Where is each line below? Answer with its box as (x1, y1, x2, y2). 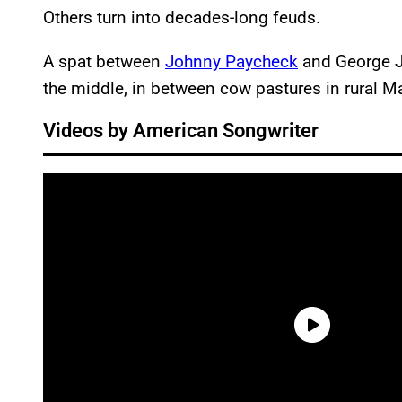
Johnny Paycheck (165, 51, 298, 73)
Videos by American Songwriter (43, 119, 319, 143)
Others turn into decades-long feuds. (43, 7, 325, 29)
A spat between (43, 51, 165, 73)
